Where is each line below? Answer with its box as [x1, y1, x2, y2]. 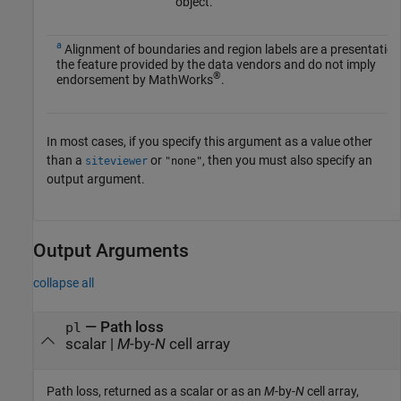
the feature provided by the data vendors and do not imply [55, 56, 376, 72]
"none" [165, 154, 202, 167]
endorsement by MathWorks [55, 72, 213, 87]
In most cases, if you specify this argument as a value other [47, 133, 372, 149]
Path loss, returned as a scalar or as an [47, 384, 264, 399]
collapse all [33, 275, 94, 290]
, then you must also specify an [202, 152, 372, 167]
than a [47, 152, 85, 167]
